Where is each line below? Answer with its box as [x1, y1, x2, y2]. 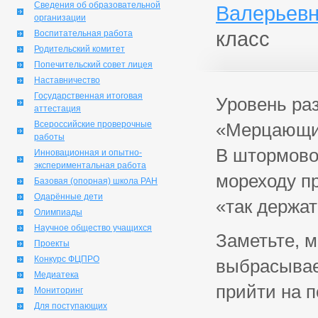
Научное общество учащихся [34, 223, 152, 233]
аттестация [34, 104, 81, 114]
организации [34, 13, 86, 23]
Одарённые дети [34, 192, 103, 202]
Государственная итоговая [34, 91, 143, 101]
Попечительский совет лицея [34, 60, 153, 70]
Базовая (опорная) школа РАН [34, 176, 158, 186]
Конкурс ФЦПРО [34, 254, 99, 264]
